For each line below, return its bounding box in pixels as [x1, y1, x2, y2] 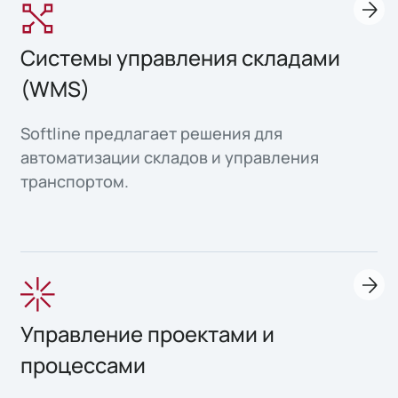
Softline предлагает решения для [20, 123, 283, 145]
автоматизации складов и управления [20, 147, 320, 169]
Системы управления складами [20, 44, 341, 73]
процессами [20, 351, 147, 379]
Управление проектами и [20, 320, 275, 348]
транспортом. [20, 171, 130, 193]
